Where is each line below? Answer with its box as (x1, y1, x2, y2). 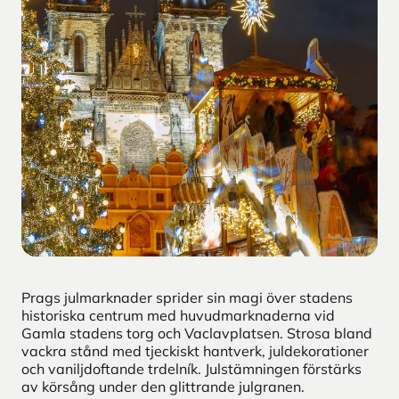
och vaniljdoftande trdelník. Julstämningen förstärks (21, 359, 362, 378)
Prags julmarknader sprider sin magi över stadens (21, 288, 353, 306)
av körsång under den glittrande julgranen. (21, 377, 308, 395)
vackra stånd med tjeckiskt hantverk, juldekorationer (21, 341, 369, 360)
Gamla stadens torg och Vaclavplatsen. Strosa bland (21, 323, 372, 342)
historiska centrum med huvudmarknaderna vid (21, 305, 335, 324)
